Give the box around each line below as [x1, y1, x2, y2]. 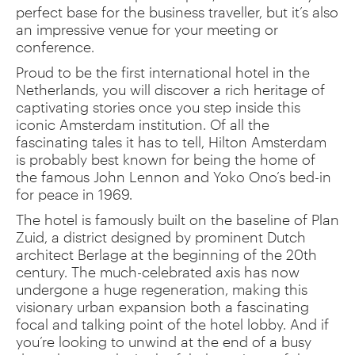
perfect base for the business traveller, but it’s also [16, 2, 338, 21]
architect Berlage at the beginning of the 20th [16, 245, 317, 263]
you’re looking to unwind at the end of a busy [16, 332, 311, 350]
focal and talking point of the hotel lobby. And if [16, 315, 329, 333]
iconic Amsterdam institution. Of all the [16, 115, 269, 133]
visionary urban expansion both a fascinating [16, 297, 309, 315]
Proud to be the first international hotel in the [16, 63, 310, 81]
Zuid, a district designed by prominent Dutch [16, 227, 306, 246]
